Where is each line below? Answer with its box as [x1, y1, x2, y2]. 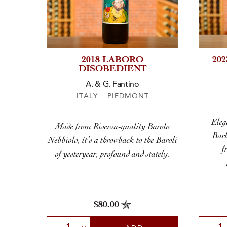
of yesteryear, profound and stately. [55, 149, 170, 159]
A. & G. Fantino [86, 81, 139, 89]
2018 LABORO [82, 56, 143, 65]
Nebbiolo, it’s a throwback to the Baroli [48, 136, 177, 145]
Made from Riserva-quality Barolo [55, 122, 170, 132]
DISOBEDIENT [78, 65, 147, 74]
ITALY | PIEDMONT [76, 93, 149, 100]
